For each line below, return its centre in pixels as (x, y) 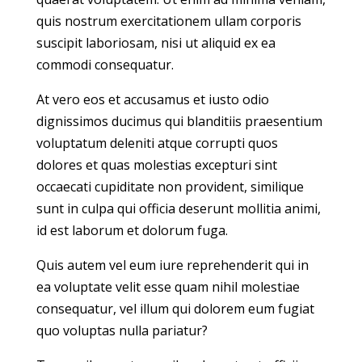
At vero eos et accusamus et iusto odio (152, 100)
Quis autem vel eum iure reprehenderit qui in (172, 265)
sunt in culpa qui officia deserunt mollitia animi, (178, 209)
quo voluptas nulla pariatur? (122, 331)
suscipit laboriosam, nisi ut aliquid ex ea (156, 43)
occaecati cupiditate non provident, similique (170, 187)
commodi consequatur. (105, 65)
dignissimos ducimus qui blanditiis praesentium (179, 122)
